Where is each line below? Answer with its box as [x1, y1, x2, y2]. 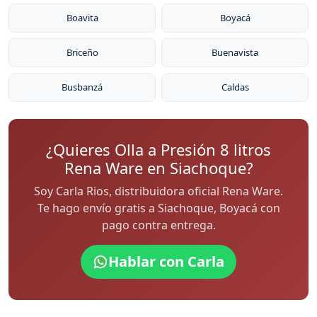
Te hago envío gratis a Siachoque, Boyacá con [37, 200, 280, 216]
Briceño [66, 46, 98, 59]
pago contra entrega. [101, 217, 216, 233]
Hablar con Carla [108, 252, 224, 271]
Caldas [221, 81, 249, 93]
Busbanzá [62, 81, 103, 93]
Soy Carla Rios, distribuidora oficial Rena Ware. [34, 183, 283, 199]
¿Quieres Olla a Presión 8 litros [46, 139, 271, 160]
